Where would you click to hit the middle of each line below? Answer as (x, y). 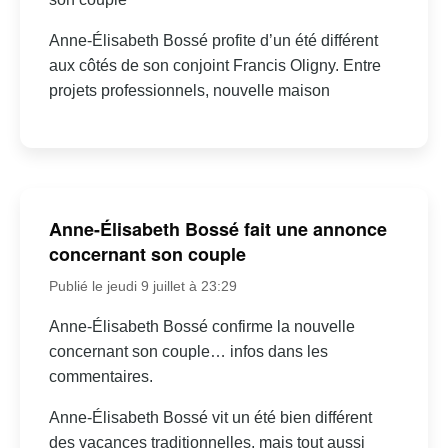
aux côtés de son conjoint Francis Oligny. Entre (214, 65)
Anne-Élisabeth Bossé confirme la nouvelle (201, 326)
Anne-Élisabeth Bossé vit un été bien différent (210, 417)
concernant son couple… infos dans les (188, 351)
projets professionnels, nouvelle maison (189, 90)
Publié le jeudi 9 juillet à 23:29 (142, 285)
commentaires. (100, 376)
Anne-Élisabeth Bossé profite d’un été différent (213, 40)
